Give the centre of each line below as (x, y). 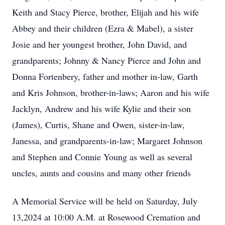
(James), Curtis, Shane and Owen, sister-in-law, (98, 125)
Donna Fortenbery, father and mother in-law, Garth (105, 76)
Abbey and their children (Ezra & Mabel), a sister (103, 28)
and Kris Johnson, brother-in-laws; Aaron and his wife (111, 92)
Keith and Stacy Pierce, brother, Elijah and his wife (105, 12)
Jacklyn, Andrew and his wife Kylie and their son (101, 108)
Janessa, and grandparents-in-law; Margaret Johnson (107, 141)
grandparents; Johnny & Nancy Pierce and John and (106, 60)
